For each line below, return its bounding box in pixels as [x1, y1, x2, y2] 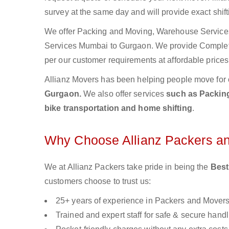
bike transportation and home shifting [44, 104, 192, 112]
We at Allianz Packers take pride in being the [44, 163, 211, 171]
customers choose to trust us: [44, 177, 151, 186]
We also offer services [83, 89, 167, 98]
